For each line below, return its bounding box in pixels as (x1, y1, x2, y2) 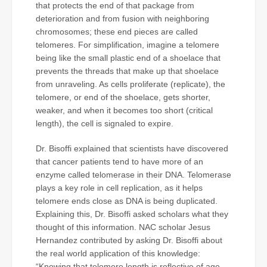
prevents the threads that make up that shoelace (36, 66, 219, 76)
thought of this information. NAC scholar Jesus (36, 222, 210, 232)
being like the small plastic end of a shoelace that (36, 52, 221, 63)
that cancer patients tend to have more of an (36, 156, 203, 166)
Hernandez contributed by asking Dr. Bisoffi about (36, 235, 222, 245)
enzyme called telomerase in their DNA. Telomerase (36, 169, 231, 179)
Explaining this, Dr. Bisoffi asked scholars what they (36, 209, 228, 219)
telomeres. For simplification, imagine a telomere (36, 39, 219, 49)
